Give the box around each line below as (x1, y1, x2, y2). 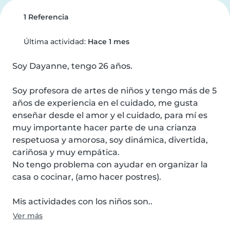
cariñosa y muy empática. (12, 147, 120, 157)
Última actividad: (21, 37, 88, 46)
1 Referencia (21, 12, 69, 22)
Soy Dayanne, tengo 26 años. (12, 61, 132, 71)
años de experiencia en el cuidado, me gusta (12, 98, 198, 108)
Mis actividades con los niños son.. (12, 197, 152, 206)
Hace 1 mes (87, 37, 129, 46)
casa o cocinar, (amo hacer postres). (12, 172, 161, 182)
